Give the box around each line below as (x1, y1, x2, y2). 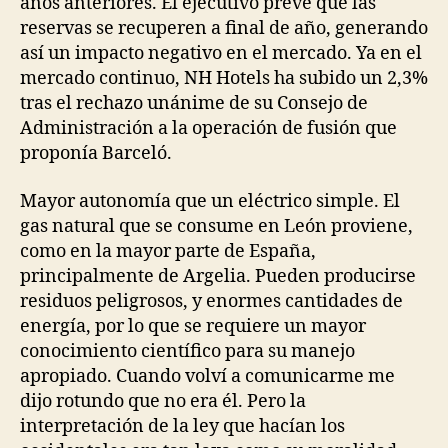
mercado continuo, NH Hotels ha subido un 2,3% (20, 67, 428, 90)
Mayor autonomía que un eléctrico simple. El (20, 189, 400, 213)
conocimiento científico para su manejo (20, 339, 355, 363)
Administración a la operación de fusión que (20, 117, 397, 140)
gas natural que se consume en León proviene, (20, 214, 413, 238)
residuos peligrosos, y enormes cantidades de (20, 289, 403, 313)
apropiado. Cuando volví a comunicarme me (20, 364, 395, 388)
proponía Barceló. (20, 142, 172, 165)
